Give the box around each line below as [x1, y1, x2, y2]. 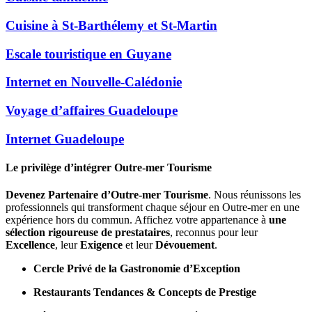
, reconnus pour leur [170, 226, 258, 239]
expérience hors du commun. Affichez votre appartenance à [6, 214, 269, 226]
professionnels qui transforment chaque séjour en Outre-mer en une [6, 201, 299, 214]
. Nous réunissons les [208, 189, 301, 201]
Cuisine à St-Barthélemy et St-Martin [6, 17, 217, 33]
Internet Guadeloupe [6, 131, 124, 146]
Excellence [6, 239, 55, 251]
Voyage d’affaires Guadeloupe [6, 103, 178, 118]
